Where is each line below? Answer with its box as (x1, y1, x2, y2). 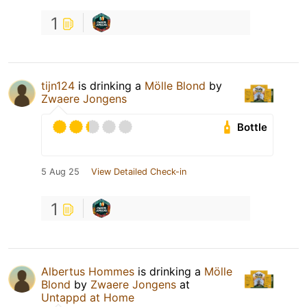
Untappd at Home (41, 291, 134, 305)
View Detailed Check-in (91, 167, 186, 177)
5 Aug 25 (41, 167, 79, 177)
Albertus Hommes (41, 265, 134, 279)
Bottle (237, 121, 268, 134)
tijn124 (41, 79, 75, 93)
